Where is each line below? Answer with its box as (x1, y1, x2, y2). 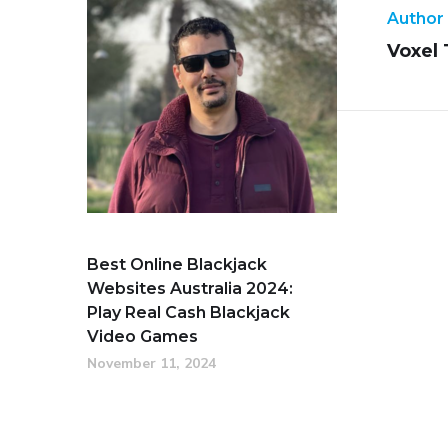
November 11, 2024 (87, 354, 216, 373)
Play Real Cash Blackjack (87, 303, 290, 322)
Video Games (87, 327, 198, 346)
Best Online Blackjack (87, 255, 267, 274)
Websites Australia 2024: (87, 279, 293, 298)
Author (387, 9, 444, 28)
